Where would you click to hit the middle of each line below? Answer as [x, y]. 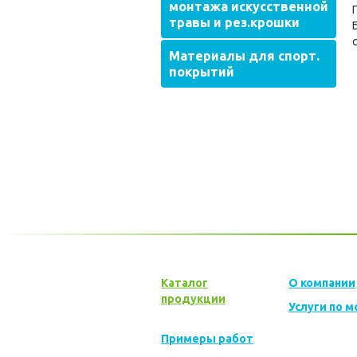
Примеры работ [207, 339]
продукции [193, 299]
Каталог [184, 283]
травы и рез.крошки [234, 22]
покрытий [202, 72]
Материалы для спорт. [244, 56]
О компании [322, 283]
